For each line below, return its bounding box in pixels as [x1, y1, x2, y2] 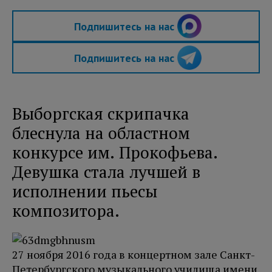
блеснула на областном [12, 122, 190, 144]
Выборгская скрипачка [12, 103, 189, 125]
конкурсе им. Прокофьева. [12, 141, 218, 164]
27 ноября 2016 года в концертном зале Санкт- [12, 247, 255, 262]
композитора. [12, 200, 123, 222]
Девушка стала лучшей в [12, 161, 200, 183]
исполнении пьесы [12, 180, 157, 203]
